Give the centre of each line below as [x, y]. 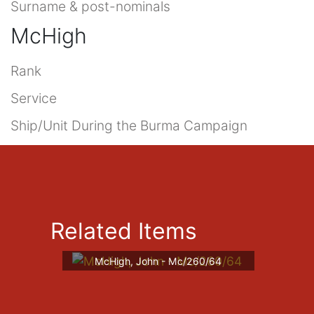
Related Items [124, 231]
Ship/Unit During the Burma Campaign [129, 125]
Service [34, 98]
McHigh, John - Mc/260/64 [158, 261]
